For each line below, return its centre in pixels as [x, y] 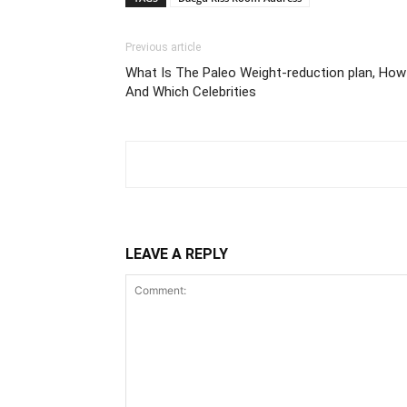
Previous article [163, 47]
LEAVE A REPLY [177, 254]
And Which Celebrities [191, 92]
